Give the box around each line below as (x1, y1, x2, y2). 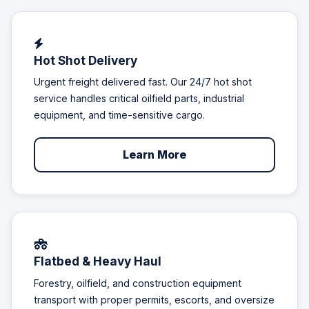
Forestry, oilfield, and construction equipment (34, 277, 241, 289)
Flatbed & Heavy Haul (34, 254, 161, 269)
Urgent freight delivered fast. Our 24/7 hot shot (34, 76, 252, 88)
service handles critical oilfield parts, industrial (34, 92, 244, 105)
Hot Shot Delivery (34, 52, 137, 68)
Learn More (123, 148, 186, 162)
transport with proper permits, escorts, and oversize (34, 293, 275, 306)
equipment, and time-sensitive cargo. (34, 109, 205, 121)
